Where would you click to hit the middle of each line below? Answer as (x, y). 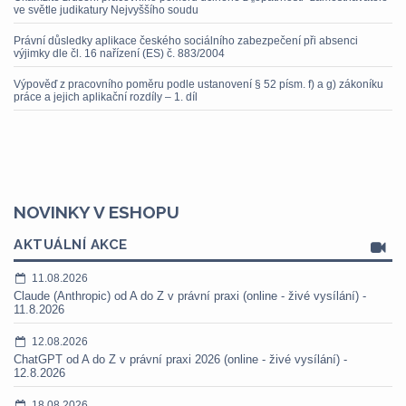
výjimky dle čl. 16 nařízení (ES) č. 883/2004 (119, 53)
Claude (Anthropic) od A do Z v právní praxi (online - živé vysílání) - (190, 296)
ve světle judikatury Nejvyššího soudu (106, 10)
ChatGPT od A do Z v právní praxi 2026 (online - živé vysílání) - (180, 359)
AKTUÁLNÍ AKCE (71, 245)
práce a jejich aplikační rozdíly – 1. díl (106, 97)
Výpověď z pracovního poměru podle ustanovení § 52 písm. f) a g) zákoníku (198, 84)
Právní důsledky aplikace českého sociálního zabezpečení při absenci (186, 41)
